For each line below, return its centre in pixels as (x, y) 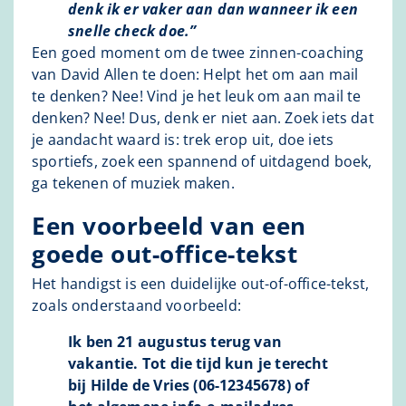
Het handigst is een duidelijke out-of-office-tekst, (201, 283)
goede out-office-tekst (164, 253)
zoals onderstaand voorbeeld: (137, 305)
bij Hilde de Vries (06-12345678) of (189, 385)
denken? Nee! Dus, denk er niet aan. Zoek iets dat (203, 117)
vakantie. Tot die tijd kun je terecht (198, 363)
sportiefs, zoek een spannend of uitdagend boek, (202, 161)
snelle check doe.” (132, 30)
